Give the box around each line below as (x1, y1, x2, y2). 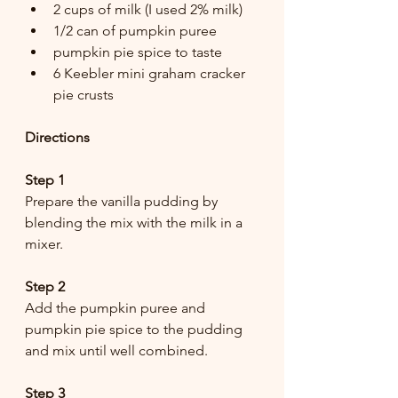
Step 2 (25, 277, 65, 295)
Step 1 (25, 171, 65, 188)
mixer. (25, 235, 63, 252)
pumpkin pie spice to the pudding (25, 320, 246, 338)
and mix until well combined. (25, 341, 208, 359)
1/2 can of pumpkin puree (53, 21, 220, 39)
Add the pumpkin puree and (25, 298, 209, 316)
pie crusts (53, 85, 114, 103)
